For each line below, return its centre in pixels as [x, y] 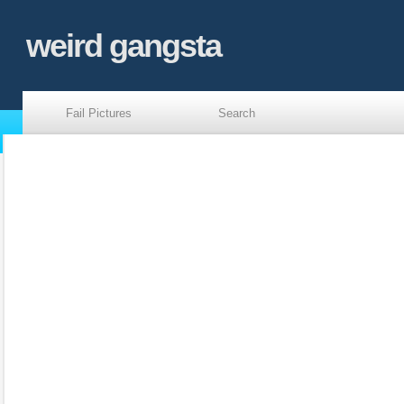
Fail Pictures [99, 113]
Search [237, 113]
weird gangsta [124, 46]
